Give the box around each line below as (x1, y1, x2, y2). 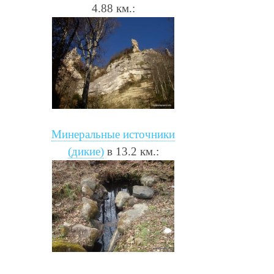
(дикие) (67, 144, 104, 158)
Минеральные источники (51, 127, 175, 141)
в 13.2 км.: (103, 144, 159, 158)
